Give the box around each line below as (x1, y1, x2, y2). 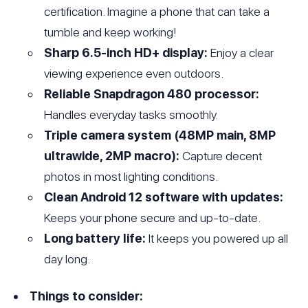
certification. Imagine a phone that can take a (44, 3, 270, 19)
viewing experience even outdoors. (44, 65, 224, 80)
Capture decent (179, 148, 263, 163)
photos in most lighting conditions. (44, 168, 219, 184)
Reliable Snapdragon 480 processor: (44, 86, 260, 101)
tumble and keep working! (44, 24, 177, 39)
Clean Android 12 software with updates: (44, 189, 284, 204)
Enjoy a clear (208, 45, 274, 60)
